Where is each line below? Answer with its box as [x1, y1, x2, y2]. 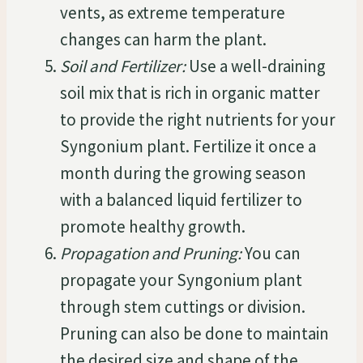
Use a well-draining [186, 54, 326, 77]
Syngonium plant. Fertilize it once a [60, 135, 316, 157]
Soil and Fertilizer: [60, 54, 186, 77]
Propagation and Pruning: [60, 241, 241, 264]
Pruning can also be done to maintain [60, 322, 329, 344]
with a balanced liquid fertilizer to [60, 188, 302, 211]
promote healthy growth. [60, 215, 246, 237]
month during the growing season [60, 161, 306, 184]
